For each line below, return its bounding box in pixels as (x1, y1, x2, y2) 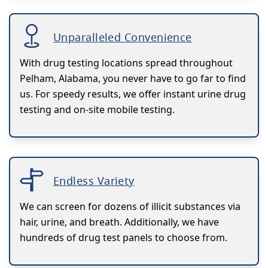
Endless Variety (53, 173, 135, 188)
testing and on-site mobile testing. (20, 103, 175, 117)
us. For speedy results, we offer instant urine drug (20, 87, 246, 101)
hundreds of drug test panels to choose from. (20, 231, 227, 245)
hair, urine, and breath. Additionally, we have (20, 215, 219, 229)
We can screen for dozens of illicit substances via (20, 200, 240, 214)
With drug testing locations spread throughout (20, 56, 233, 70)
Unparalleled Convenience (53, 30, 192, 45)
